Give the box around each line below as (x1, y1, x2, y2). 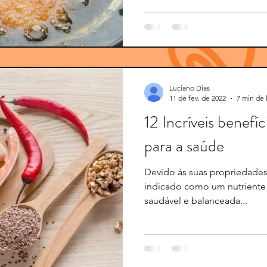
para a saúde (144, 134, 224, 158)
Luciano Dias (169, 83, 210, 92)
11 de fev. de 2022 (169, 94, 226, 103)
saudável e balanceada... (144, 195, 247, 206)
